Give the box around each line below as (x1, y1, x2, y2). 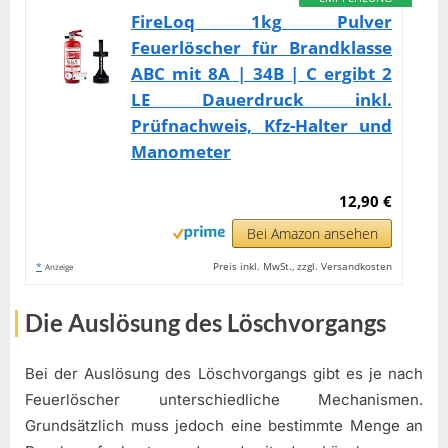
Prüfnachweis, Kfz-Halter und (131, 114, 393, 138)
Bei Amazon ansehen (246, 224, 378, 244)
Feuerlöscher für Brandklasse (131, 36, 393, 60)
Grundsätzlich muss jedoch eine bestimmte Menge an (25, 415, 423, 435)
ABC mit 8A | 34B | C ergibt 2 (131, 62, 393, 86)
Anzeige (45, 261, 73, 273)
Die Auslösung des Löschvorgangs (25, 308, 386, 338)
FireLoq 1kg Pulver (131, 10, 393, 34)
